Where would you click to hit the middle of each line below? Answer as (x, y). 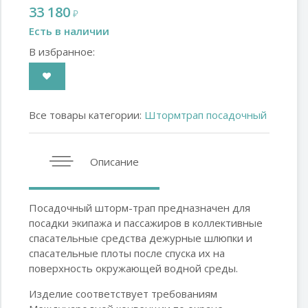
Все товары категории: (87, 115)
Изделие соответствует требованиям (123, 294)
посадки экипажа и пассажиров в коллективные (146, 223)
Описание (113, 162)
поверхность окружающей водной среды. (133, 268)
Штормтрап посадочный (206, 115)
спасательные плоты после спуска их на (127, 253)
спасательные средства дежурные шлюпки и (141, 238)
